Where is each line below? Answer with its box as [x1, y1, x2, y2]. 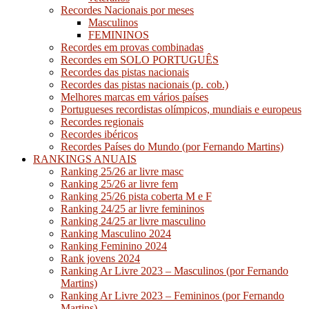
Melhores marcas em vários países [61, 90, 208, 103]
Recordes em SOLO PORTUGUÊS [61, 53, 219, 66]
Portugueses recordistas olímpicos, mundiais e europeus [61, 103, 301, 115]
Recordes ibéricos [61, 128, 138, 140]
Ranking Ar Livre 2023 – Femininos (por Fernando [61, 289, 284, 301]
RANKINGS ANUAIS [33, 152, 137, 165]
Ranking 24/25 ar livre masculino [61, 215, 206, 227]
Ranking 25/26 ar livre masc [61, 165, 183, 177]
